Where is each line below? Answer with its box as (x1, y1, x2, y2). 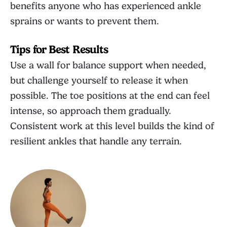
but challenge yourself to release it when (10, 75, 188, 86)
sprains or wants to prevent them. (10, 16, 159, 27)
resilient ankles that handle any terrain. (10, 136, 182, 147)
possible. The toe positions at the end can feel (10, 90, 210, 101)
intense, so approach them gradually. (10, 105, 171, 117)
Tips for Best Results (10, 43, 108, 56)
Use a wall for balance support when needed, (10, 60, 206, 71)
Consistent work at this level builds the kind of (10, 121, 214, 132)
